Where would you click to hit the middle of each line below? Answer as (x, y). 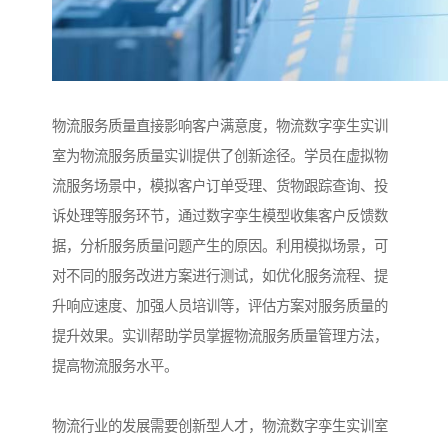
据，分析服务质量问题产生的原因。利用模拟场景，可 (220, 246)
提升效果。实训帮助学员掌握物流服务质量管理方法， (220, 336)
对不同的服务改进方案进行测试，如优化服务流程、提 (220, 276)
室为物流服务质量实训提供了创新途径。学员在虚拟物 (220, 156)
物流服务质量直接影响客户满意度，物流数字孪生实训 (220, 126)
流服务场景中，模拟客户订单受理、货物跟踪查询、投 (220, 186)
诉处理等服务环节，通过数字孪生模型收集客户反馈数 (220, 216)
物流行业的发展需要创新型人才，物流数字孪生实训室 (220, 426)
